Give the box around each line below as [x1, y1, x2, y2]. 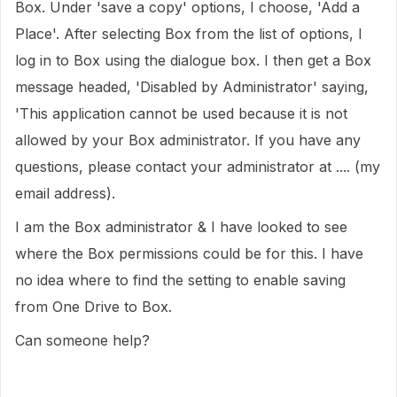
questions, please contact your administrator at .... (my [15, 158, 380, 175]
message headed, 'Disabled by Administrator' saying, [15, 78, 369, 96]
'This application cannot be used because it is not [15, 105, 347, 122]
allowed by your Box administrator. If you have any [15, 131, 361, 149]
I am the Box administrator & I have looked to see [15, 218, 347, 236]
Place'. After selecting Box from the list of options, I [15, 25, 362, 43]
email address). [15, 184, 115, 202]
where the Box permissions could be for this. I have [15, 245, 363, 262]
